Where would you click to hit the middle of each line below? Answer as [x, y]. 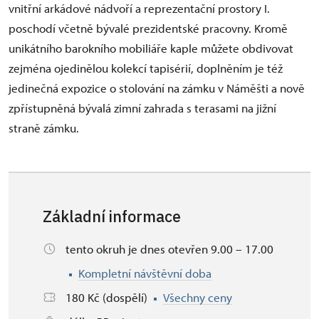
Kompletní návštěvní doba [145, 273]
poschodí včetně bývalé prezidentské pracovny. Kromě [148, 28]
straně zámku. [44, 128]
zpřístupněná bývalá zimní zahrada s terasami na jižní [142, 108]
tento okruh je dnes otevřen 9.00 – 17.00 [169, 249]
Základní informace [112, 216]
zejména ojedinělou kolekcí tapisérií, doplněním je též [146, 68]
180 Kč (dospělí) [108, 297]
